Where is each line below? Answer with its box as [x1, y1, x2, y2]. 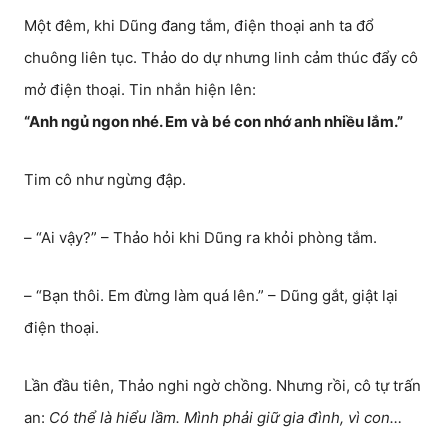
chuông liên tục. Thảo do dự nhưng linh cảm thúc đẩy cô [24, 48, 418, 67]
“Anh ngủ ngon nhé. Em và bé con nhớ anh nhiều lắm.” [24, 112, 403, 131]
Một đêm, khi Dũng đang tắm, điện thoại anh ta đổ [24, 16, 374, 35]
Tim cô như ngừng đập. [24, 170, 186, 189]
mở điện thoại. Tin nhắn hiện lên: [24, 80, 256, 99]
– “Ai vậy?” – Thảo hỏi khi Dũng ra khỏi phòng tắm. [24, 228, 377, 247]
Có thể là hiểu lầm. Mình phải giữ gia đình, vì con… [49, 408, 402, 427]
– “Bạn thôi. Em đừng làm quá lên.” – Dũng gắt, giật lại [24, 286, 398, 305]
